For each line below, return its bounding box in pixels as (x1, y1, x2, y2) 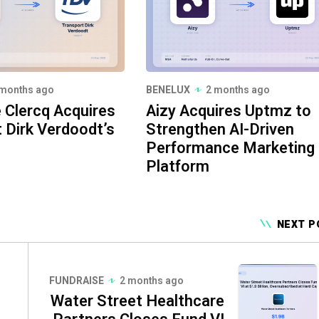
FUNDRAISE (49, 273, 104, 288)
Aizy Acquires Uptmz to (145, 99, 311, 122)
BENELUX (145, 82, 190, 98)
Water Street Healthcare (51, 289, 224, 313)
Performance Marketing (145, 136, 315, 159)
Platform (145, 155, 209, 178)
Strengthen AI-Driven (145, 117, 294, 141)
